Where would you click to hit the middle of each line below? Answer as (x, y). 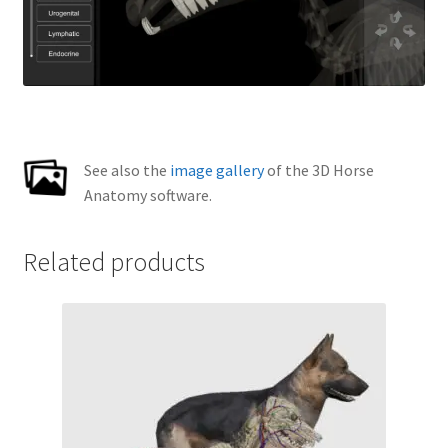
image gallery (216, 169)
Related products (113, 261)
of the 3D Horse (318, 169)
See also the (126, 169)
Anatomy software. (147, 194)
